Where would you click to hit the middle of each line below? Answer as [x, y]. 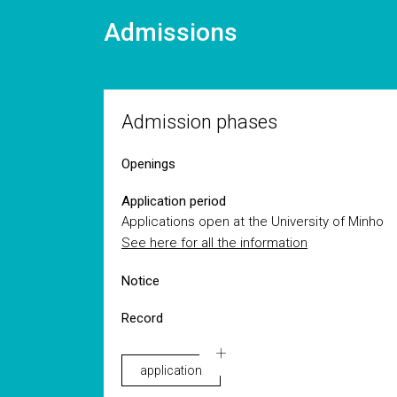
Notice [140, 281]
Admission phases [199, 122]
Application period [174, 201]
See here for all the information [214, 243]
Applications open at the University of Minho [253, 222]
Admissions [171, 32]
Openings [148, 164]
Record [142, 318]
